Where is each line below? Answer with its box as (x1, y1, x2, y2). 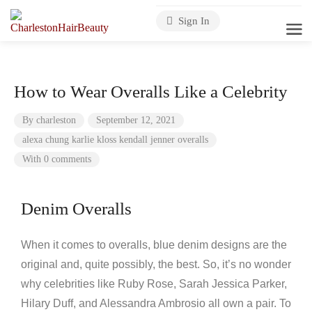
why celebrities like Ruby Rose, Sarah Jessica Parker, (21, 278, 287, 290)
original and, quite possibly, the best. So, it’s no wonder (21, 258, 291, 270)
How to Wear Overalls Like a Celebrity (14, 82, 288, 101)
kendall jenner (119, 134, 175, 145)
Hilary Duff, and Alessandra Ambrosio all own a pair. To (21, 297, 291, 309)
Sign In (175, 15, 210, 26)
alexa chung (22, 134, 69, 145)
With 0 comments (22, 154, 91, 164)
